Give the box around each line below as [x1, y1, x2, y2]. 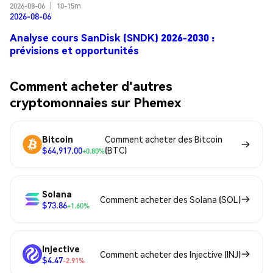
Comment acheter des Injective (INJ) [100, 249, 241, 260]
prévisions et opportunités [10, 43, 139, 57]
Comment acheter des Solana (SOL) [100, 194, 241, 205]
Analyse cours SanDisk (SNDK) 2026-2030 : [10, 30, 214, 44]
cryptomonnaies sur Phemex [10, 93, 181, 110]
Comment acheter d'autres [10, 77, 172, 94]
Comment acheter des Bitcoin [105, 133, 222, 145]
